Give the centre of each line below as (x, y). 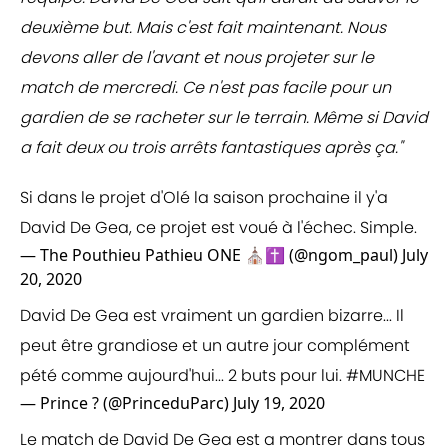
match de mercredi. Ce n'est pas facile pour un (205, 88)
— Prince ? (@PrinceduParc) (126, 403)
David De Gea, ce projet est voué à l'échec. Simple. (218, 228)
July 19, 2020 (279, 403)
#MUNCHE (385, 376)
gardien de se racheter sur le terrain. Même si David (224, 118)
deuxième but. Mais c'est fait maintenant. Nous (203, 28)
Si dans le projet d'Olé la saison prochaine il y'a (204, 198)
